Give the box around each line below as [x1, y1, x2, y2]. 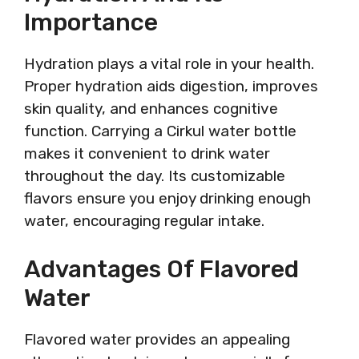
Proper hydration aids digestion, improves [24, 76, 318, 95]
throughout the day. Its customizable [24, 166, 285, 185]
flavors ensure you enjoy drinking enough [24, 188, 311, 208]
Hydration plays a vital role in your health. [24, 54, 314, 73]
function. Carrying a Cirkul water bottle [24, 121, 296, 140]
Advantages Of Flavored [24, 255, 299, 284]
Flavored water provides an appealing [24, 330, 290, 349]
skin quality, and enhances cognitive [24, 99, 278, 118]
